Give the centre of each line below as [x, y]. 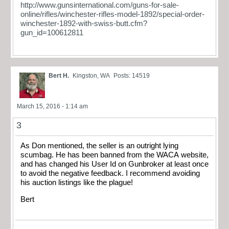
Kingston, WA [91, 76]
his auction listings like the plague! [77, 183]
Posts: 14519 [132, 76]
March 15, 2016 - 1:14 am [52, 107]
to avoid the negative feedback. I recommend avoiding [73, 174]
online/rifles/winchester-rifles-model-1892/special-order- [112, 14]
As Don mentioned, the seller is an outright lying [99, 146]
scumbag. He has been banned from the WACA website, [38, 155]
